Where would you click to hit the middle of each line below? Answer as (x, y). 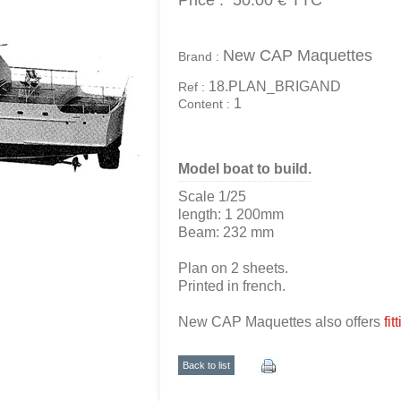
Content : (206, 104)
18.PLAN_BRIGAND (275, 86)
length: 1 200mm (231, 214)
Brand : (200, 56)
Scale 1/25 (212, 196)
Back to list (206, 365)
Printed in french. (232, 286)
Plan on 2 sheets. (233, 268)
